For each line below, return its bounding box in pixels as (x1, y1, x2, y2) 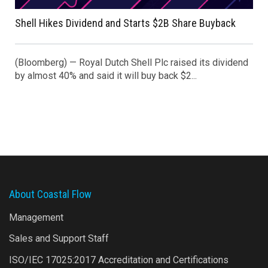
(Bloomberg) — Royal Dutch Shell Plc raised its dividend (15, 57, 248, 69)
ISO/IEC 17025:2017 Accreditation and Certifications (9, 254, 229, 266)
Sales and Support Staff (9, 233, 109, 245)
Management (9, 211, 63, 223)
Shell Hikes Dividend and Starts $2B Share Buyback (15, 17, 236, 30)
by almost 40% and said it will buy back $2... (15, 70, 197, 82)
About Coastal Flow (9, 187, 92, 200)
